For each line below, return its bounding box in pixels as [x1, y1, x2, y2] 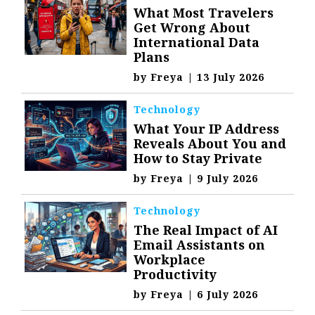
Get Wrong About [134, 19, 251, 37]
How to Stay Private [134, 150, 263, 167]
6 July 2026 [197, 288, 259, 302]
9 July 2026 [197, 172, 259, 186]
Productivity [134, 266, 217, 283]
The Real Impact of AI [134, 221, 278, 239]
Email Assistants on [134, 236, 266, 254]
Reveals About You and [134, 135, 287, 153]
